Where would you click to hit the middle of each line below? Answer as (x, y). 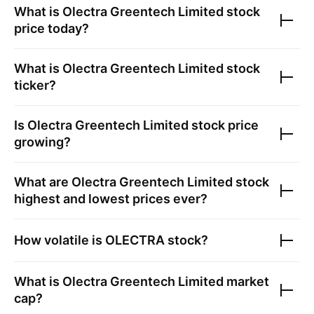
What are (43, 182)
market (246, 281)
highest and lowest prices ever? (111, 199)
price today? (52, 28)
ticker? (35, 85)
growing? (42, 142)
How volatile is (60, 240)
